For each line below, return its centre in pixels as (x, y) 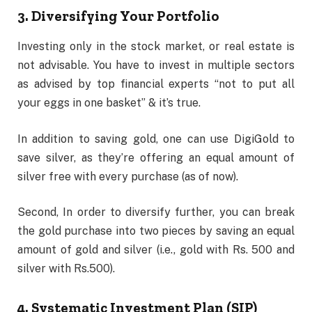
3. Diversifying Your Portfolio (118, 16)
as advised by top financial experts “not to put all (156, 84)
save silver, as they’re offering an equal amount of (156, 157)
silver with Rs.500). (66, 269)
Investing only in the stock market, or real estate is (156, 47)
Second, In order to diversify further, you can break (156, 212)
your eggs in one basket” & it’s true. (109, 103)
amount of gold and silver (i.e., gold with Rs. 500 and (156, 250)
